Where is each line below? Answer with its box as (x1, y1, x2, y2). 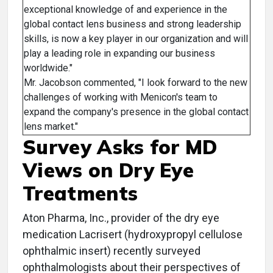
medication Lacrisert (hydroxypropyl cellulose (23, 228, 243, 241)
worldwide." (24, 62, 73, 74)
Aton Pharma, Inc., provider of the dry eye (23, 211, 219, 225)
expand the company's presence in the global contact (24, 106, 249, 118)
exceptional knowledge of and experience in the (24, 4, 227, 16)
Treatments (23, 181, 138, 206)
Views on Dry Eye (23, 158, 194, 183)
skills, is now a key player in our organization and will (24, 33, 248, 45)
